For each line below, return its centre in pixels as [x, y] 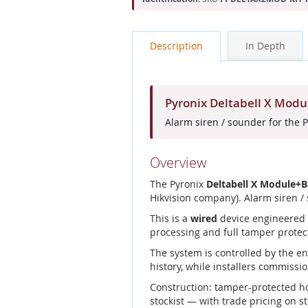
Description [176, 45]
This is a [170, 218]
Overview [178, 162]
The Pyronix [178, 184]
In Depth [265, 45]
